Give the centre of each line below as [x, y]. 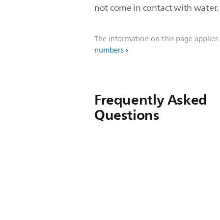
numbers [109, 50]
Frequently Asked [151, 100]
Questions [127, 115]
